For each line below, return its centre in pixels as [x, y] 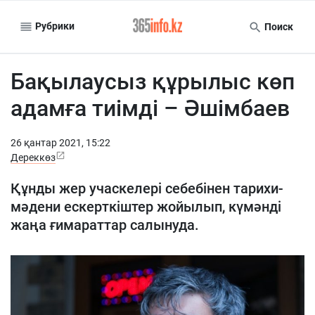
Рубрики [54, 26]
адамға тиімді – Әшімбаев [150, 108]
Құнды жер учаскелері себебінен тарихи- [147, 188]
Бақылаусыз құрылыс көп [153, 82]
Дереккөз [33, 157]
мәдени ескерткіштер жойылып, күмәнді [146, 207]
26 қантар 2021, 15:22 [60, 143]
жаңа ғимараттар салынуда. [105, 225]
